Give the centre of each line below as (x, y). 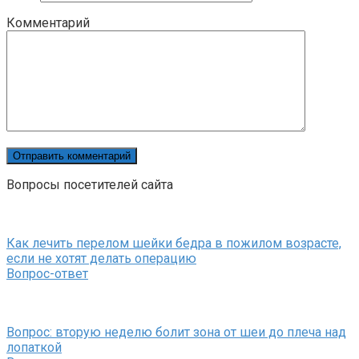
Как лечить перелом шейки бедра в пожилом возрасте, (174, 244)
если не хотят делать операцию (101, 259)
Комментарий (48, 23)
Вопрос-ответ (47, 274)
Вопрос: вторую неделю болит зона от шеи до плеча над (176, 333)
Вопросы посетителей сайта (90, 185)
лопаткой (34, 348)
